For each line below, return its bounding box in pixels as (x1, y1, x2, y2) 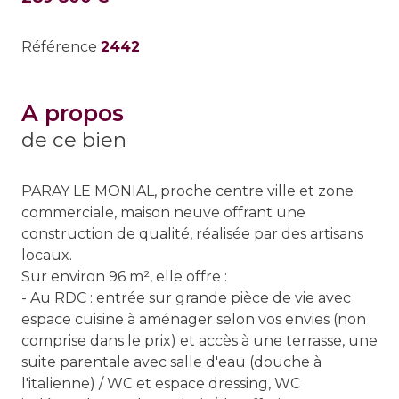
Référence (21, 38, 101, 56)
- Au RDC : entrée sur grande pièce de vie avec (21, 289, 351, 307)
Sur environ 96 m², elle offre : (21, 268, 227, 286)
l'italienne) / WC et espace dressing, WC (21, 375, 300, 393)
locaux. (21, 247, 72, 265)
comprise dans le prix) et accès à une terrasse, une (21, 332, 378, 350)
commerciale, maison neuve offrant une (21, 204, 305, 222)
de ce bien (21, 127, 126, 153)
